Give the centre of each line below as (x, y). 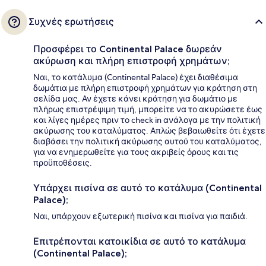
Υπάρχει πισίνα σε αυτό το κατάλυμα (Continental (148, 188)
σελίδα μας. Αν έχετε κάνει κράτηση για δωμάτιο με (135, 99)
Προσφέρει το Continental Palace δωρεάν (128, 49)
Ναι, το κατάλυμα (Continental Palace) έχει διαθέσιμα (136, 77)
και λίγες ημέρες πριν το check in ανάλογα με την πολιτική (147, 120)
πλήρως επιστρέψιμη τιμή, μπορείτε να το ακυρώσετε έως (148, 110)
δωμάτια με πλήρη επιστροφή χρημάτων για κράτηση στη (145, 88)
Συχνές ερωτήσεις (71, 22)
